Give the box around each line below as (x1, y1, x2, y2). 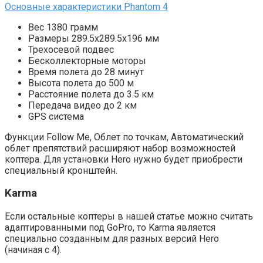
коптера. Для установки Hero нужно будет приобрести (5, 153, 242, 165)
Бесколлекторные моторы (28, 55, 146, 66)
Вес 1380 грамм (28, 21, 98, 33)
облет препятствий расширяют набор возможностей (5, 142, 235, 154)
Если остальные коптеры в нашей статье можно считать (5, 211, 253, 222)
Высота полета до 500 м (28, 77, 134, 89)
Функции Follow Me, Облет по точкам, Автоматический (5, 131, 244, 143)
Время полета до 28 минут (28, 66, 144, 77)
